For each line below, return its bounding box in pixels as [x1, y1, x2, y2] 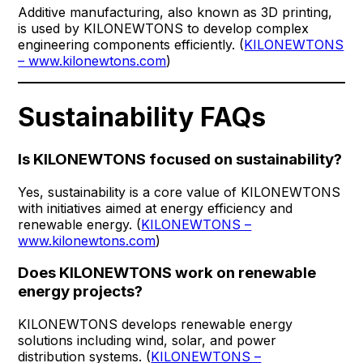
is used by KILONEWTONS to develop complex [18, 20, 310, 37]
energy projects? [18, 282, 143, 301]
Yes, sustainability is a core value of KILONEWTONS [18, 183, 341, 200]
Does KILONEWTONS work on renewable [18, 263, 317, 283]
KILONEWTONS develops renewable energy [18, 316, 293, 333]
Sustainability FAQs [18, 100, 267, 133]
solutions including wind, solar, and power [18, 332, 277, 349]
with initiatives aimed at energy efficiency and [18, 199, 293, 216]
